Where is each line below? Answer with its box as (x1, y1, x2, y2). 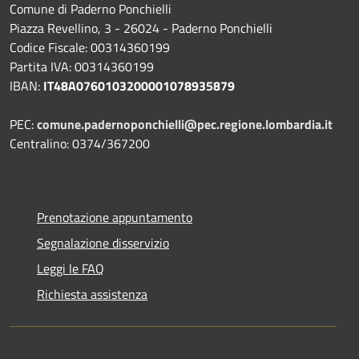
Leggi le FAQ (37, 259, 104, 279)
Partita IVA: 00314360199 (10, 57, 154, 77)
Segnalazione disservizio (37, 233, 169, 253)
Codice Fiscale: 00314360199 (10, 38, 170, 58)
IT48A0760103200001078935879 (43, 76, 235, 96)
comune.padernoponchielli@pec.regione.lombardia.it (37, 115, 333, 135)
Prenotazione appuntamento (37, 208, 192, 228)
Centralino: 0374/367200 (10, 134, 150, 154)
